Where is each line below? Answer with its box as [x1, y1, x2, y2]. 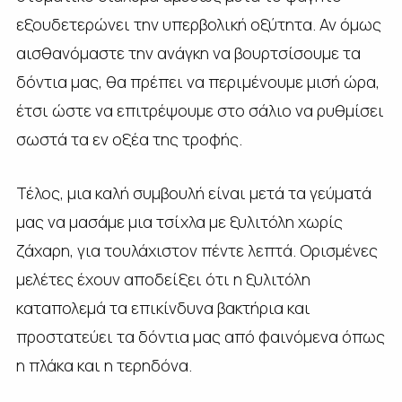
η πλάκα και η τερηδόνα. [15, 354, 192, 376]
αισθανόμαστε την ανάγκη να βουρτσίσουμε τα [15, 41, 361, 64]
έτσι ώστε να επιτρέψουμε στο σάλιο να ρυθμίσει [15, 99, 384, 121]
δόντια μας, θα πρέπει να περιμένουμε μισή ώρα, [15, 70, 380, 92]
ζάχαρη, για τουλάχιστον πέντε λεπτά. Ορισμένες [15, 239, 378, 261]
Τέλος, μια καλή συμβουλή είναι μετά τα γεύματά [15, 181, 371, 204]
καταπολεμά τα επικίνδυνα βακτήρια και [15, 296, 310, 319]
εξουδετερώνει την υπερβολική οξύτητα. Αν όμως [15, 13, 381, 35]
